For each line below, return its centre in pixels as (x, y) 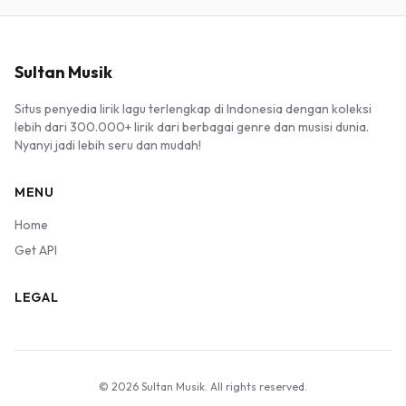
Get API (36, 250)
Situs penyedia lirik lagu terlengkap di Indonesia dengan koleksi (193, 109)
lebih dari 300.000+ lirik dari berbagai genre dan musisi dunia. (192, 127)
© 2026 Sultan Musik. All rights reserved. (203, 387)
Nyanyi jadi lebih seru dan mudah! (108, 145)
